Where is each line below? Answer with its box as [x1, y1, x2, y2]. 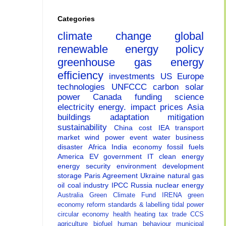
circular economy [58, 211, 113, 218]
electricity [58, 102, 99, 112]
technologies [58, 82, 111, 92]
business [176, 133, 204, 142]
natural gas [167, 172, 204, 180]
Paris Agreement [84, 172, 140, 180]
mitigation [167, 112, 204, 123]
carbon [153, 82, 186, 92]
